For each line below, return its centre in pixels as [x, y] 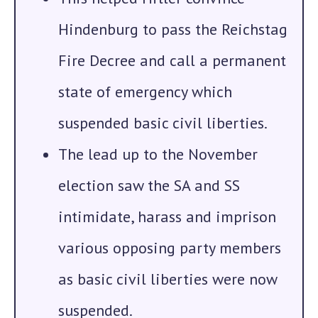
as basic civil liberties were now [168, 279]
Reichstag [254, 29]
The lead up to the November [158, 154]
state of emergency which [145, 92]
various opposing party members [170, 248]
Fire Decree [99, 60]
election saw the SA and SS [149, 185]
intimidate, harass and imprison [167, 216]
